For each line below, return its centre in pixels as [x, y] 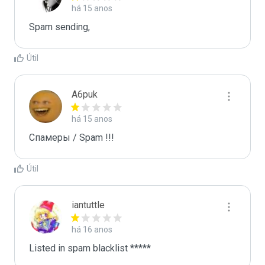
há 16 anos [92, 230]
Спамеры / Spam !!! [72, 138]
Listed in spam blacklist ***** [90, 248]
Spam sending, [59, 27]
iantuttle [88, 205]
